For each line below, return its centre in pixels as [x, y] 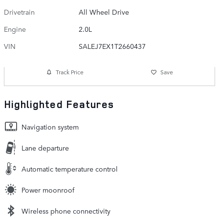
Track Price [69, 72]
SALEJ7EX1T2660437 [112, 46]
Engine [15, 29]
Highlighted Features [59, 104]
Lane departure [45, 147]
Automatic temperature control [70, 168]
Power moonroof [48, 189]
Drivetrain [19, 11]
